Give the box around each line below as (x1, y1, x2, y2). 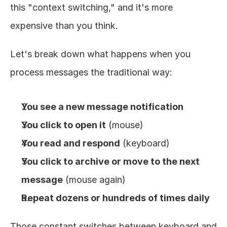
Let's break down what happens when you (10, 49, 191, 59)
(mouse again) (63, 174, 126, 185)
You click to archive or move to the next (21, 156, 200, 167)
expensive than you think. (10, 20, 118, 31)
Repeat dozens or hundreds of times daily (21, 193, 210, 203)
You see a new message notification (21, 101, 183, 112)
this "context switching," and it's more (10, 2, 173, 13)
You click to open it (21, 120, 106, 130)
